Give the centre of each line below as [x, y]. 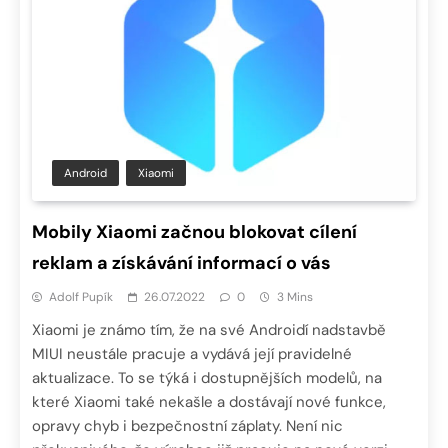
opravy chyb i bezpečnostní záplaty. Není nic [187, 426]
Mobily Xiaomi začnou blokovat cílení [194, 232]
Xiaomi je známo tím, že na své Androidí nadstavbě [209, 330]
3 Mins [295, 297]
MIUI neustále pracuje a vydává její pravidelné [192, 354]
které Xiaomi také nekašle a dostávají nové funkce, [209, 402]
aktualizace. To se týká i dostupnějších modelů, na [207, 378]
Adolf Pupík [81, 297]
